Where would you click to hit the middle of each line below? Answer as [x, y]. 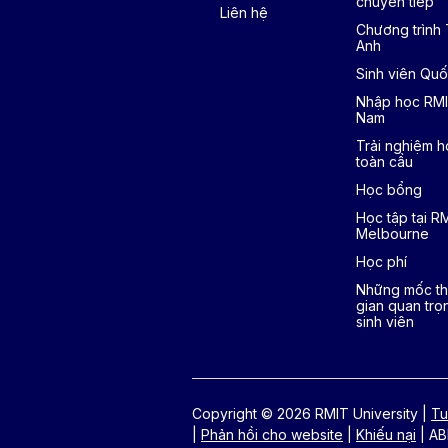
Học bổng [389, 189]
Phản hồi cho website [272, 434]
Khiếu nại [386, 434]
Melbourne [392, 233]
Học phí [381, 261]
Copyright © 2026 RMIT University [307, 413]
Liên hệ [244, 12]
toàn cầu [384, 161]
